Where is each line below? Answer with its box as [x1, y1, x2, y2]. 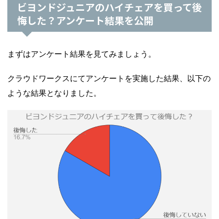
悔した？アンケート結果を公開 [17, 13, 153, 27]
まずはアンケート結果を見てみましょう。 [7, 48, 156, 59]
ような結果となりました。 [7, 88, 101, 98]
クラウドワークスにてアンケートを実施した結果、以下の [7, 73, 211, 83]
